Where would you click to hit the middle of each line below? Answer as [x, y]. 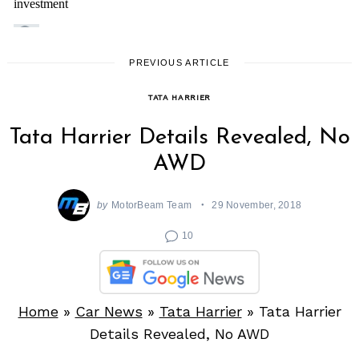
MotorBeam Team [151, 204]
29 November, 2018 [257, 204]
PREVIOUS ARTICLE [179, 63]
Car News [109, 311]
